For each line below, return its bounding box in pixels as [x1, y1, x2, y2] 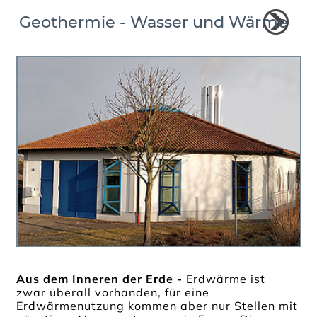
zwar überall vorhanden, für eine [16, 284, 210, 299]
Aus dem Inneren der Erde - [16, 271, 187, 286]
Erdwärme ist [186, 271, 266, 286]
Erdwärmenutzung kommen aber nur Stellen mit [16, 298, 299, 313]
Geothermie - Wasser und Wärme [18, 12, 288, 33]
